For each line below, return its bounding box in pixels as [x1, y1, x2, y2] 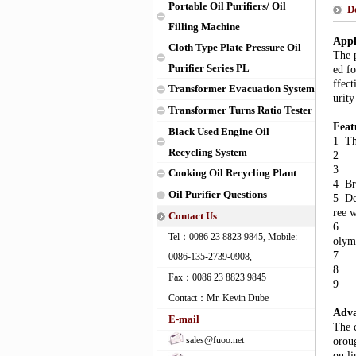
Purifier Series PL [168, 62, 250, 73]
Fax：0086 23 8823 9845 [168, 272, 266, 283]
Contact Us [168, 210, 217, 222]
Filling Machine [168, 21, 240, 32]
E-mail [168, 313, 199, 325]
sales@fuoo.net [186, 335, 244, 346]
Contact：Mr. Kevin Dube [168, 292, 269, 304]
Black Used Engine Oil [168, 126, 269, 137]
